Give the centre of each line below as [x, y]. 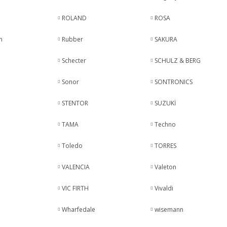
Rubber [72, 39]
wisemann [169, 210]
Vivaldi [164, 188]
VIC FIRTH [75, 188]
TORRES [166, 146]
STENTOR [75, 103]
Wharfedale [78, 210]
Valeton [166, 167]
